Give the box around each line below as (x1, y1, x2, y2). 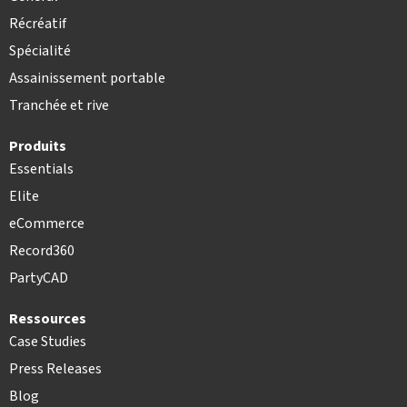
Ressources (9, 309, 86, 330)
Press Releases (9, 359, 102, 380)
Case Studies (9, 332, 86, 352)
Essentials (9, 159, 74, 180)
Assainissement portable (9, 68, 165, 89)
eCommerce (9, 213, 84, 234)
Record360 (9, 241, 74, 262)
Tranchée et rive (9, 95, 109, 116)
